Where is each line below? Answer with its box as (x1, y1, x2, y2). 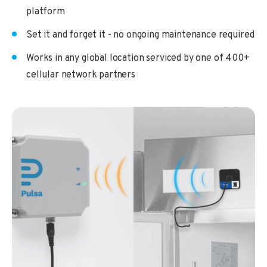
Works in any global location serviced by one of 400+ (26, 52, 250, 65)
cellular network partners (26, 69, 135, 82)
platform (26, 6, 65, 18)
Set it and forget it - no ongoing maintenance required (26, 29, 254, 42)
